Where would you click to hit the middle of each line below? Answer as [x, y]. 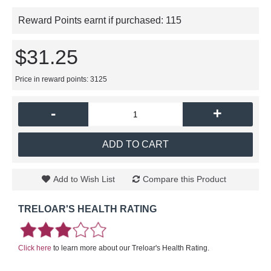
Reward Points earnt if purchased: [92, 20]
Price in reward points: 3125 [61, 79]
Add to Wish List [84, 179]
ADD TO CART [135, 144]
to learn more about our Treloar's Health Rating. [130, 248]
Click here [35, 248]
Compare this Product [184, 179]
